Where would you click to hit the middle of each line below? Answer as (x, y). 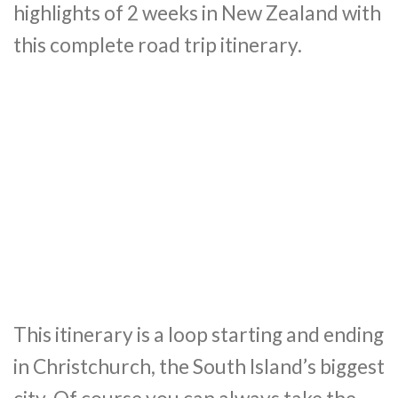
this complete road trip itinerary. (158, 45)
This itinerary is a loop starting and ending (199, 334)
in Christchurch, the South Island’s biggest (199, 366)
